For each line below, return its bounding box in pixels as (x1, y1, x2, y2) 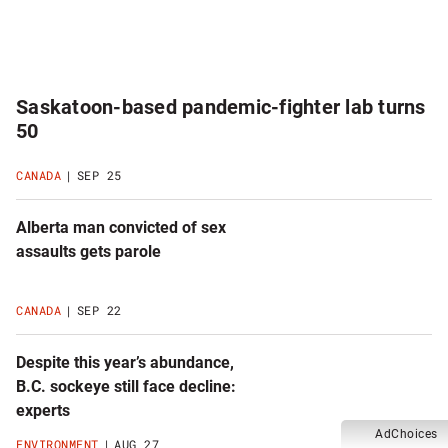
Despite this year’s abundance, (16, 352, 234, 372)
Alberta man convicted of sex (16, 218, 226, 238)
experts (16, 400, 70, 420)
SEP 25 (76, 167, 122, 184)
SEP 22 (76, 301, 122, 318)
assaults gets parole (16, 242, 161, 262)
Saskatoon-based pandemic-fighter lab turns (16, 95, 426, 120)
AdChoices (375, 427, 438, 441)
